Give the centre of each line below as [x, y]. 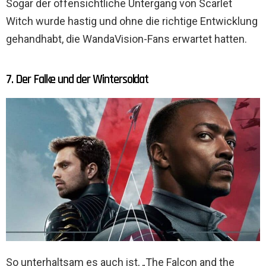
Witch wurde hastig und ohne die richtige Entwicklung [132, 21]
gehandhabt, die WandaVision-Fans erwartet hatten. [126, 39]
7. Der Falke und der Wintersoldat [77, 80]
